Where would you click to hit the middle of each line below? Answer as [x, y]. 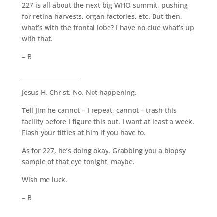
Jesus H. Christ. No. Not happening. [79, 92]
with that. [37, 38]
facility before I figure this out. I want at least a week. [108, 121]
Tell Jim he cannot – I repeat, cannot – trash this [99, 110]
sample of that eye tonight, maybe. [78, 161]
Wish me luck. [44, 179]
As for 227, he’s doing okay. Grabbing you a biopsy [103, 150]
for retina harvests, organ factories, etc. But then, [102, 16]
